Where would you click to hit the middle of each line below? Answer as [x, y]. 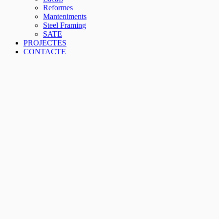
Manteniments [65, 16]
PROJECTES [45, 43]
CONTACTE [45, 52]
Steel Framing [65, 25]
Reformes [58, 8]
